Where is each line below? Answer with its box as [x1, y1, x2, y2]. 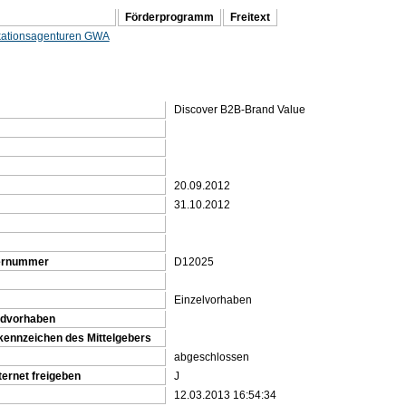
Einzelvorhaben [173, 293, 252, 306]
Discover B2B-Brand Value [173, 102, 305, 116]
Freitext [229, 11, 270, 24]
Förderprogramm [124, 11, 214, 24]
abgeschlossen [173, 350, 249, 363]
